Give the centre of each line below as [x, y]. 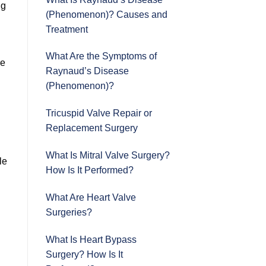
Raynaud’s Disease [87, 71]
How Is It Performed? [90, 170]
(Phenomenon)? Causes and [107, 14]
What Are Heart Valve [91, 197]
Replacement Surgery [92, 128]
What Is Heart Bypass [91, 239]
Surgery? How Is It [84, 254]
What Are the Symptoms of [101, 56]
